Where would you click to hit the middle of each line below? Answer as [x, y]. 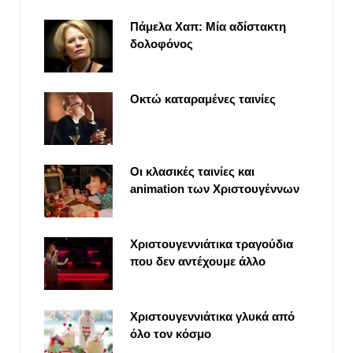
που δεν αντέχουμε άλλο [198, 262]
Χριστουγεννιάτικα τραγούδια [212, 244]
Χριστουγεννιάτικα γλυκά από [212, 317]
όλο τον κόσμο [171, 334]
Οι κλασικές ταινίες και [192, 172]
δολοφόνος [162, 44]
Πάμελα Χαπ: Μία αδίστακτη [208, 27]
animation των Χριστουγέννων [215, 189]
